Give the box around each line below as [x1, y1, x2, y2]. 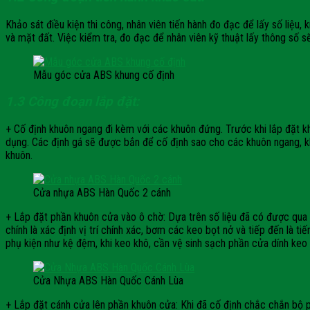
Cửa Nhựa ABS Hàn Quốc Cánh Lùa [33, 273, 183, 287]
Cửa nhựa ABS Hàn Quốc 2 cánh [33, 185, 171, 199]
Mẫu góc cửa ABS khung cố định [33, 68, 174, 82]
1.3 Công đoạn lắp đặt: [6, 94, 139, 110]
